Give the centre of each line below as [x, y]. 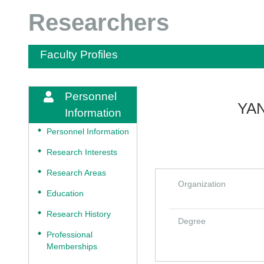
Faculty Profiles [79, 55]
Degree [192, 221]
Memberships [72, 247]
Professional [70, 235]
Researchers [99, 22]
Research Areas [76, 173]
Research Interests [82, 152]
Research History [79, 214]
